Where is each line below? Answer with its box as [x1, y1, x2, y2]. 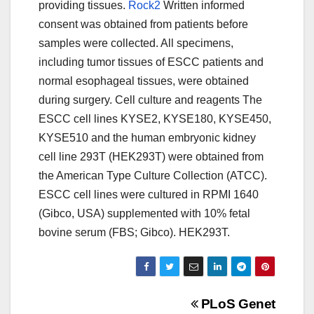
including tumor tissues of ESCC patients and [39, 56, 264, 69]
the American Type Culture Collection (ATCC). [39, 170, 267, 182]
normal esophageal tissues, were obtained [39, 75, 249, 88]
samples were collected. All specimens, [39, 37, 233, 50]
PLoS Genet [198, 296, 275, 312]
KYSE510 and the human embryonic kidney [39, 132, 256, 144]
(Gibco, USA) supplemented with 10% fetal [39, 207, 250, 220]
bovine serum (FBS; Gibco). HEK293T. [39, 226, 230, 239]
